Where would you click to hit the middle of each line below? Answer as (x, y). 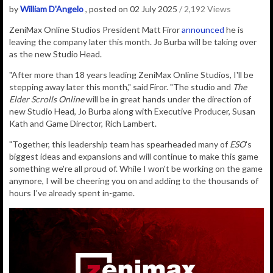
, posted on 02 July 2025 (132, 9)
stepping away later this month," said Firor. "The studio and (121, 87)
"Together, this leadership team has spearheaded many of (119, 144)
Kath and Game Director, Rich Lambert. (83, 124)
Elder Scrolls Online (47, 99)
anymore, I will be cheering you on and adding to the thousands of (134, 181)
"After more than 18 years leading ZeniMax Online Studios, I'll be (131, 75)
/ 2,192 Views (205, 9)
